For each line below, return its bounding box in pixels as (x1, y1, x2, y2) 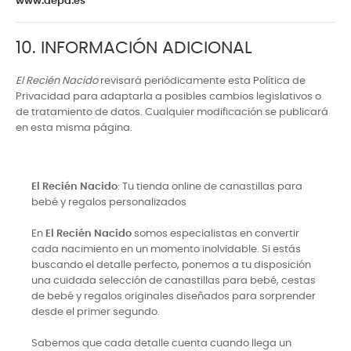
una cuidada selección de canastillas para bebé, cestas (31, 276, 316, 287)
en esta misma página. (16, 123, 132, 134)
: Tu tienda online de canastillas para (118, 182, 302, 193)
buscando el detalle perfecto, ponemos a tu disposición (31, 260, 311, 271)
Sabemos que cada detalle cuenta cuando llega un (31, 338, 291, 349)
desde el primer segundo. (31, 307, 160, 318)
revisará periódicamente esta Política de (98, 76, 306, 87)
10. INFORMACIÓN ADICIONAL (16, 39, 252, 57)
